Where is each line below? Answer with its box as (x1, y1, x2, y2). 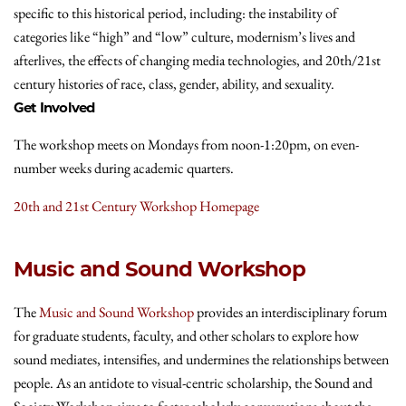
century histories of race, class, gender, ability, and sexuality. (14, 73, 334, 93)
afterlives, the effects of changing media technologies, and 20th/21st (14, 50, 381, 70)
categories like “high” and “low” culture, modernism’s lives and (14, 26, 355, 46)
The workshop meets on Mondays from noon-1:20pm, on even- (14, 134, 359, 154)
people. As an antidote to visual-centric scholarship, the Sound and (14, 372, 372, 392)
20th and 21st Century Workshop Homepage (14, 196, 259, 216)
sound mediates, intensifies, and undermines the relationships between (14, 349, 389, 369)
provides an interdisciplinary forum (194, 302, 387, 322)
